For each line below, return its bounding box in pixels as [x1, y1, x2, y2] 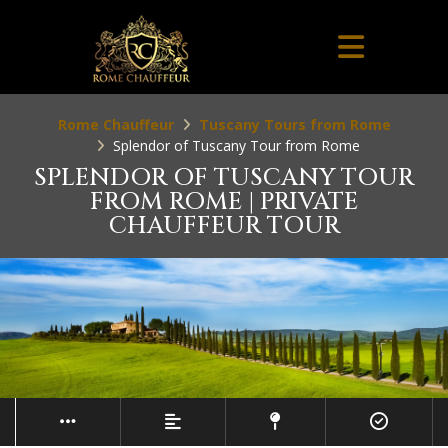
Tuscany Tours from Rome [198, 115, 391, 134]
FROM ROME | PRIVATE [90, 186, 358, 218]
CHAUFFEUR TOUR [108, 210, 340, 242]
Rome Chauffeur [57, 115, 174, 134]
